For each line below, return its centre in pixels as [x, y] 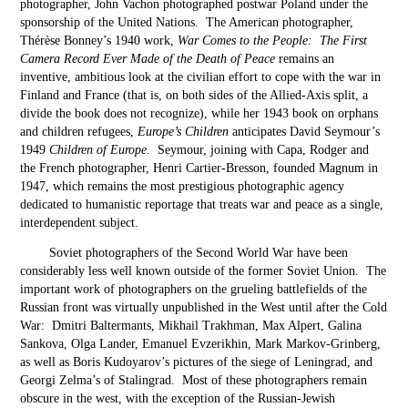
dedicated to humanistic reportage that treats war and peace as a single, [202, 204]
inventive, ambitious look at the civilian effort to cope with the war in [201, 77]
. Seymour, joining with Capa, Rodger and [258, 150]
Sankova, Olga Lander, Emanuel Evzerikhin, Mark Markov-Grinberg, [201, 344]
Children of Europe [98, 150]
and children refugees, [79, 132]
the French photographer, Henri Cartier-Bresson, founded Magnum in [199, 168]
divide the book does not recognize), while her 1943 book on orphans [199, 113]
